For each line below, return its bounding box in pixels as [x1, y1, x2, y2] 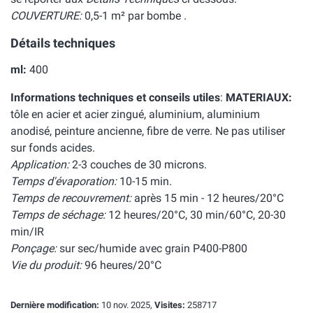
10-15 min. [117, 175, 172, 188]
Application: [10, 158, 69, 171]
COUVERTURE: [10, 9, 82, 22]
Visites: [154, 300, 185, 310]
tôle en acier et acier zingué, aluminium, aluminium [10, 108, 260, 121]
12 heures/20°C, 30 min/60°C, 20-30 [105, 208, 286, 221]
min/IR [10, 225, 44, 238]
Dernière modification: [10, 300, 99, 310]
